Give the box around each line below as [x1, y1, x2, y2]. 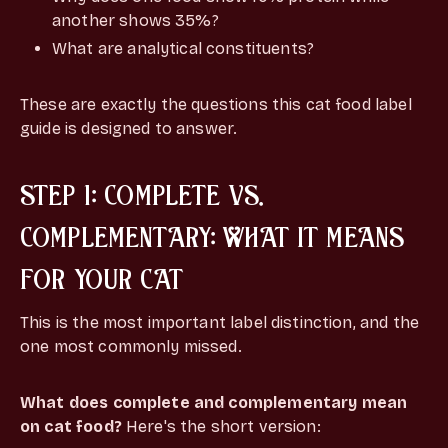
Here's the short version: [121, 416, 321, 436]
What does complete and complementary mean [20, 392, 408, 412]
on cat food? [20, 416, 122, 436]
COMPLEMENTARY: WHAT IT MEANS [20, 219, 405, 252]
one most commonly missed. [20, 336, 242, 356]
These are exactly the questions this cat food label [20, 94, 412, 114]
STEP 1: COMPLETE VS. [20, 177, 265, 210]
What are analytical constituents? [52, 38, 314, 58]
